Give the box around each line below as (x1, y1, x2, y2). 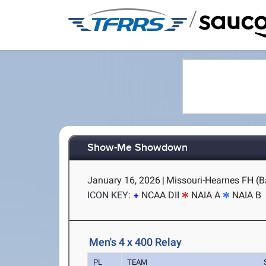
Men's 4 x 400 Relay (89, 236, 182, 248)
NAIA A (191, 189, 221, 201)
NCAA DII (141, 189, 180, 201)
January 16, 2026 (87, 175, 161, 186)
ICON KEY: (87, 189, 131, 201)
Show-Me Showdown (87, 141, 188, 155)
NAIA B (232, 189, 262, 201)
